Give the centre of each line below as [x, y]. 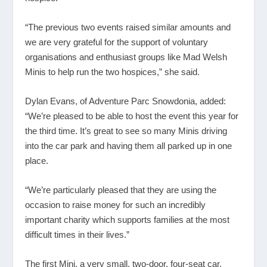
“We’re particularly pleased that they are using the [121, 190]
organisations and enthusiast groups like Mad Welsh [126, 57]
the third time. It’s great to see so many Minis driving [126, 131]
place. [37, 160]
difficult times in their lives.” [77, 234]
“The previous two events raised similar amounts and [128, 27]
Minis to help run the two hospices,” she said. [113, 72]
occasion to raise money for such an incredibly [116, 204]
